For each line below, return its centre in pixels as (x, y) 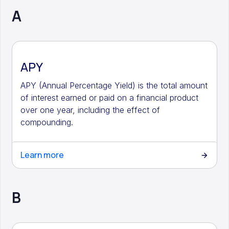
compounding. (47, 122)
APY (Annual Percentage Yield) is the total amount (114, 85)
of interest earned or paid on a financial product (110, 98)
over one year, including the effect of (90, 110)
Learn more (42, 155)
